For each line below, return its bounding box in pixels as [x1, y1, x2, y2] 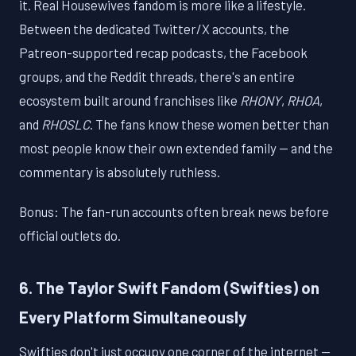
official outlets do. [19, 227, 121, 244]
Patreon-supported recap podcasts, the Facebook [19, 44, 308, 61]
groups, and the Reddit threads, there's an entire [19, 68, 295, 85]
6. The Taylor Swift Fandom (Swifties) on [19, 277, 319, 298]
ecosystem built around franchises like [19, 92, 240, 109]
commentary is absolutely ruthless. [19, 164, 220, 180]
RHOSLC [41, 116, 90, 133]
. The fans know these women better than [90, 116, 329, 133]
